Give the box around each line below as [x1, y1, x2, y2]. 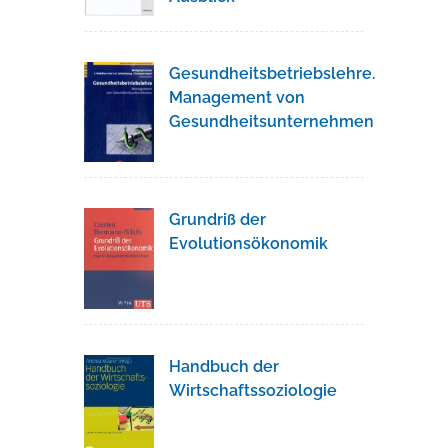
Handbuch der [169, 357, 279, 377]
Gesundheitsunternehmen [169, 112, 374, 132]
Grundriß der [169, 210, 266, 230]
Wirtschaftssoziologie [169, 381, 337, 401]
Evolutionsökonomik [169, 234, 328, 254]
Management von [169, 88, 305, 108]
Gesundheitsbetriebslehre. [169, 64, 375, 84]
